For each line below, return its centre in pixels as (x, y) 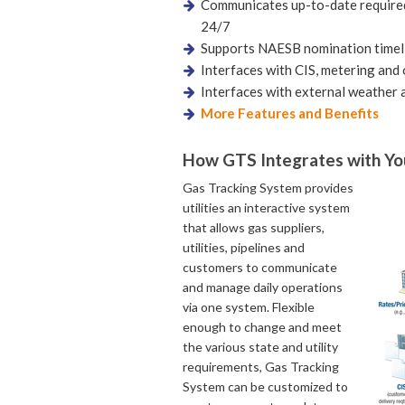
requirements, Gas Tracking (261, 367)
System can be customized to (265, 386)
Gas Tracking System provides (268, 188)
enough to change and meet (262, 327)
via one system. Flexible (249, 307)
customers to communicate (260, 267)
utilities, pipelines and (244, 247)
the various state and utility (260, 347)
